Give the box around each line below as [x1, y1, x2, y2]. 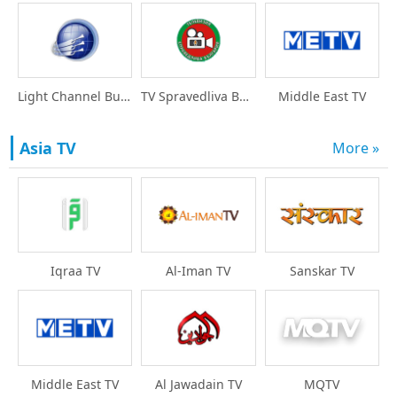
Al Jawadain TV [154, 375, 242, 393]
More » [332, 138, 379, 159]
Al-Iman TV [166, 262, 231, 280]
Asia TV [19, 137, 76, 160]
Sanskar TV [289, 262, 354, 280]
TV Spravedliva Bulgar [239, 88, 250, 105]
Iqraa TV [50, 262, 100, 280]
